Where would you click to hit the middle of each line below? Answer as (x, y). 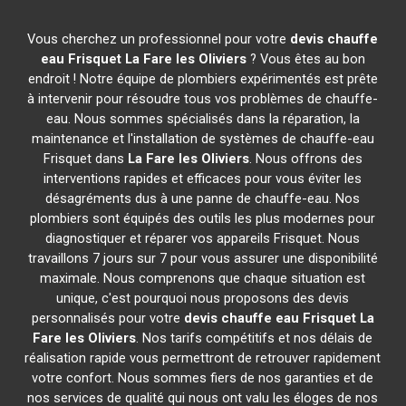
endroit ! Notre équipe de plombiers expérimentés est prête (203, 79)
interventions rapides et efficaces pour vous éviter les (203, 179)
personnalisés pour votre (107, 318)
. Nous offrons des (305, 159)
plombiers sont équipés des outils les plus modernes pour (203, 218)
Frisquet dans (85, 159)
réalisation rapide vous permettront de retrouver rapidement (203, 358)
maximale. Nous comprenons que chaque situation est (203, 278)
